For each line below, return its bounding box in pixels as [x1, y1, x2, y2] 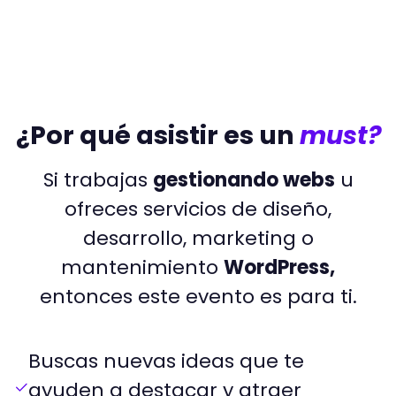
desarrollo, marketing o [82, 225, 314, 253]
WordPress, [224, 254, 335, 282]
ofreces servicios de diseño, [65, 195, 331, 224]
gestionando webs [152, 166, 335, 194]
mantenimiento [61, 254, 224, 282]
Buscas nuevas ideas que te [28, 347, 304, 376]
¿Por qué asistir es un [15, 118, 300, 154]
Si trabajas [42, 166, 153, 194]
